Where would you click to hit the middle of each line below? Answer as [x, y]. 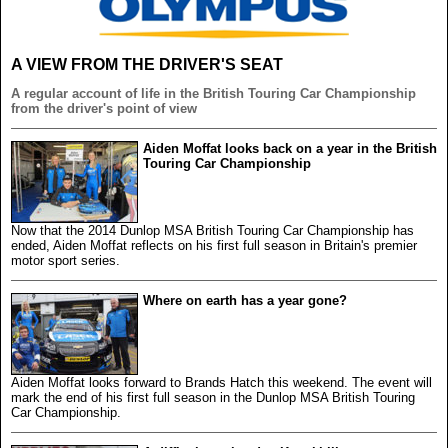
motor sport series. [65, 260]
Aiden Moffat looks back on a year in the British [290, 148]
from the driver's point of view [104, 108]
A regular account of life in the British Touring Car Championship [213, 93]
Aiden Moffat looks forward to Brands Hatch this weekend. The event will [221, 382]
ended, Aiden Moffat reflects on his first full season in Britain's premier [214, 245]
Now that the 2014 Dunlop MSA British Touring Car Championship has [212, 230]
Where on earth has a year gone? [245, 300]
